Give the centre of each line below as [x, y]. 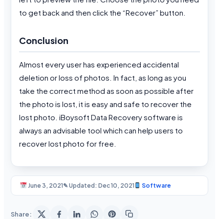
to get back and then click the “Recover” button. [102, 12]
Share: [21, 214]
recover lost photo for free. [68, 143]
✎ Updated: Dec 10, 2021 [99, 185]
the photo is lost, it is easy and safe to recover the [105, 104]
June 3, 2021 [45, 185]
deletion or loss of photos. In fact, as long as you [103, 77]
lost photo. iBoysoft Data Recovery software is [101, 117]
